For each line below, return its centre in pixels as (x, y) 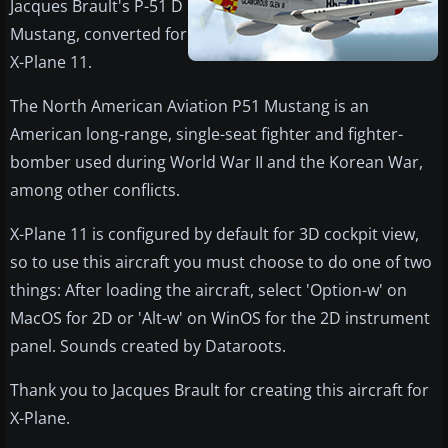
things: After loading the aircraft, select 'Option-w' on (208, 290)
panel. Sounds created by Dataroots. (148, 346)
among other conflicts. (95, 190)
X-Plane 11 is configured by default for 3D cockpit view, (214, 234)
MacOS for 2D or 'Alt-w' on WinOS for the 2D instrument (220, 318)
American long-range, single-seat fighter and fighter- (206, 134)
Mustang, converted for (98, 34)
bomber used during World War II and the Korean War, (216, 162)
